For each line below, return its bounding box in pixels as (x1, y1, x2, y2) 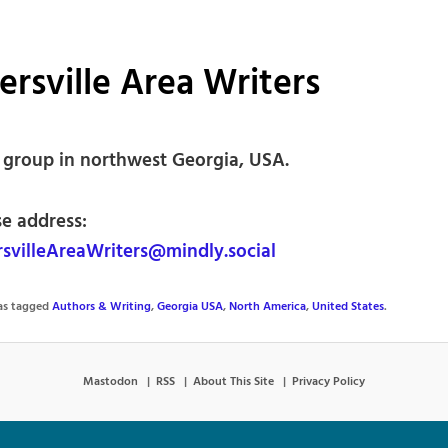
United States (311, 297, 384, 316)
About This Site (193, 372, 274, 391)
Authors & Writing (51, 297, 151, 316)
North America (228, 297, 306, 316)
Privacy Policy (292, 372, 365, 391)
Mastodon (83, 372, 138, 391)
